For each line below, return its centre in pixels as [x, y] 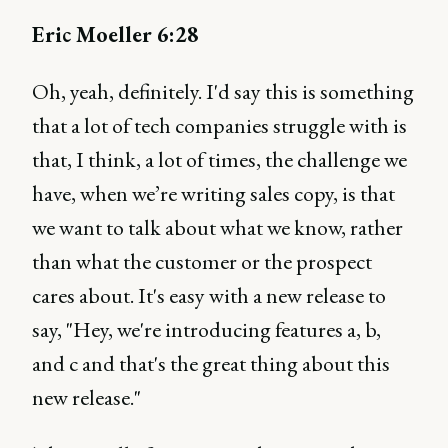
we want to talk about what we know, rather [217, 227]
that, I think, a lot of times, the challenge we [219, 159]
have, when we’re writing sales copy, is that [213, 193]
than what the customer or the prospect [202, 261]
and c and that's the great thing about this [211, 363]
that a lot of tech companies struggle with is [219, 125]
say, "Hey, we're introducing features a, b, [206, 329]
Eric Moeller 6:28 [115, 34]
